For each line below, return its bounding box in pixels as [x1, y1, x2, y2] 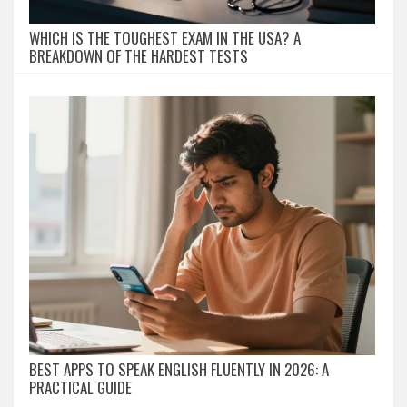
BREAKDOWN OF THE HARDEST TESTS [29, 44, 248, 67]
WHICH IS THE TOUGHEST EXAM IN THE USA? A [29, 25, 301, 49]
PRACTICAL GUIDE [29, 376, 132, 400]
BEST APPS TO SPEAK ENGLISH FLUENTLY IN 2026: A [29, 358, 329, 382]
